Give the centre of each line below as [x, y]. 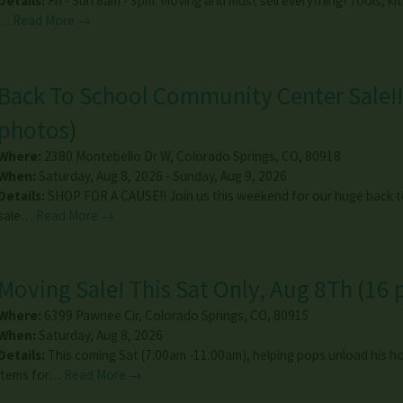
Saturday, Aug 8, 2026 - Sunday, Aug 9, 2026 [161, 176]
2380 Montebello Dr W [107, 157]
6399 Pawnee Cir [91, 316]
